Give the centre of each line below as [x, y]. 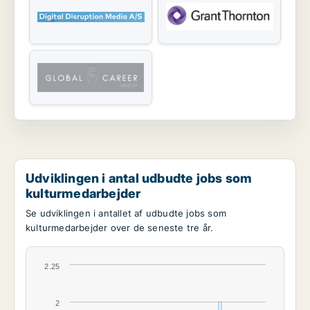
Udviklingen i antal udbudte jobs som [139, 178]
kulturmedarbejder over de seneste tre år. [120, 228]
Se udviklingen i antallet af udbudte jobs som [126, 213]
